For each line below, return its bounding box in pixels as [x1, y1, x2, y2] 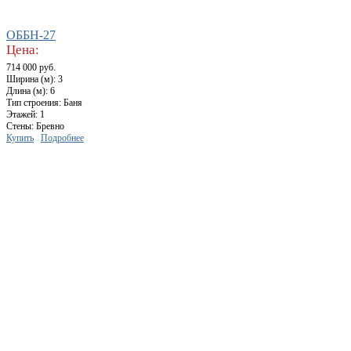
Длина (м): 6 [6, 85, 55, 97]
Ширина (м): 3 [6, 74, 63, 85]
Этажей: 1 [6, 109, 45, 121]
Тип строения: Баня [6, 97, 82, 109]
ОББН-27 [6, 28, 56, 42]
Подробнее [41, 132, 84, 144]
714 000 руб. [6, 62, 56, 74]
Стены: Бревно [6, 121, 64, 132]
